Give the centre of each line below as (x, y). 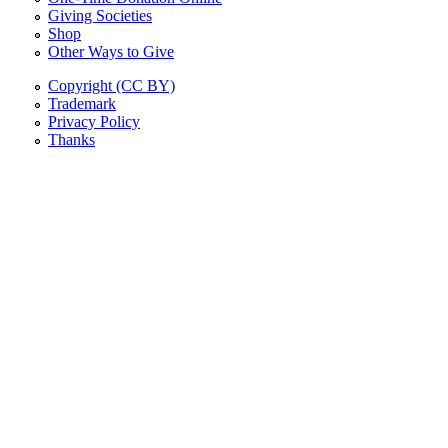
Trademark (82, 104)
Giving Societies (100, 16)
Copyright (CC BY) (111, 86)
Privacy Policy (94, 122)
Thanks (71, 140)
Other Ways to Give (111, 52)
